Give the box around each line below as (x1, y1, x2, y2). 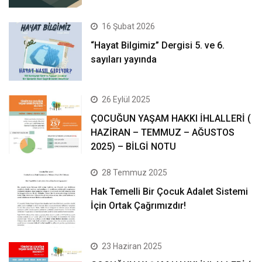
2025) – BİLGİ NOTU (91, 140, 177, 152)
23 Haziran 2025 (102, 241, 163, 251)
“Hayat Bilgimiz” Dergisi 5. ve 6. (91, 39, 225, 51)
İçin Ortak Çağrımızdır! (91, 200, 187, 212)
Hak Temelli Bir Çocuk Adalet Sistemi (91, 186, 249, 198)
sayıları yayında (91, 53, 157, 65)
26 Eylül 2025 (102, 94, 151, 104)
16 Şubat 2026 (102, 21, 156, 31)
